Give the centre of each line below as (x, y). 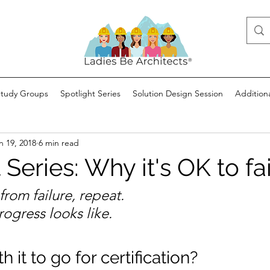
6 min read (59, 143)
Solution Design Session (178, 93)
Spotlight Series (90, 93)
